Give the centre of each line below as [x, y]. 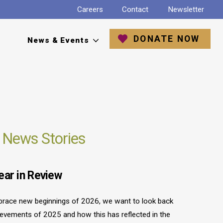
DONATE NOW [167, 39]
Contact [135, 9]
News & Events [58, 41]
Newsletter [186, 9]
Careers [90, 9]
